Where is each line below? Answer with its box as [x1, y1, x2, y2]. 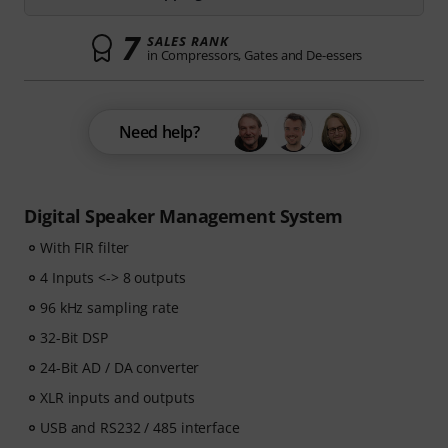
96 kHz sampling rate [40, 298, 179, 317]
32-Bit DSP [40, 328, 108, 347]
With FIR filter [40, 238, 130, 257]
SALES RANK [146, 32, 229, 50]
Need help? [118, 121, 200, 143]
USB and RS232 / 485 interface [40, 418, 240, 437]
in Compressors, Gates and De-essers [146, 46, 363, 64]
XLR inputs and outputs [40, 388, 195, 407]
